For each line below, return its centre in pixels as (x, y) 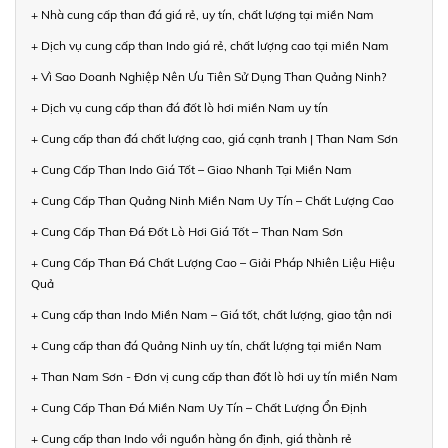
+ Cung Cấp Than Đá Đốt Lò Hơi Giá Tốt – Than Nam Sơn (187, 231)
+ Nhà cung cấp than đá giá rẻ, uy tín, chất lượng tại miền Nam (202, 14)
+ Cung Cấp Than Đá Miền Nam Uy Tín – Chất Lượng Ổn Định (199, 407)
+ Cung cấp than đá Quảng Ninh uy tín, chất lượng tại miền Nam (206, 345)
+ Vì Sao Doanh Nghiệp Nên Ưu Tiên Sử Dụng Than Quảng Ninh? (208, 76)
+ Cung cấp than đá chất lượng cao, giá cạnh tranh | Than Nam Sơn (214, 138)
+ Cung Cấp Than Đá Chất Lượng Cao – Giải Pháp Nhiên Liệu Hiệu (213, 262)
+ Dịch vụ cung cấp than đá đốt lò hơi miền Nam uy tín (179, 107)
